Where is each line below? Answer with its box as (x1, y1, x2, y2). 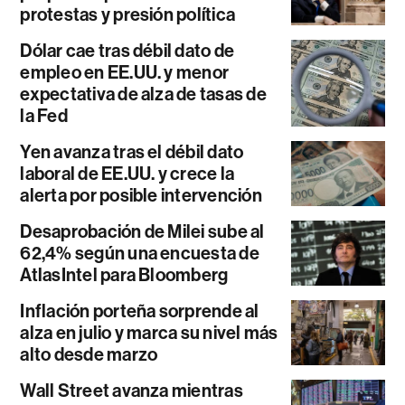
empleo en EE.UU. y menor (20, 61, 230, 83)
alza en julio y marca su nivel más (20, 321, 278, 344)
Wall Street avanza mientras (20, 379, 243, 401)
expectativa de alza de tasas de (20, 82, 267, 105)
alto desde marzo (20, 343, 158, 365)
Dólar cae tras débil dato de (20, 39, 235, 61)
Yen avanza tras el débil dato (20, 140, 244, 163)
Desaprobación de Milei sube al (20, 220, 265, 242)
